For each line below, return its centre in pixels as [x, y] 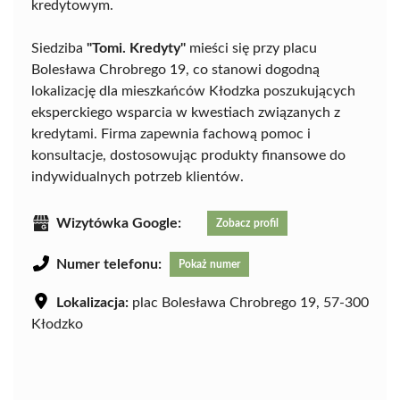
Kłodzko [57, 324]
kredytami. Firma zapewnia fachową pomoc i [171, 133]
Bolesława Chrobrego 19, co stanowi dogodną [175, 69]
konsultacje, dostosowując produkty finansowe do [188, 155]
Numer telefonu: [109, 264]
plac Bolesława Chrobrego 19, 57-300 [249, 302]
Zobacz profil [247, 223]
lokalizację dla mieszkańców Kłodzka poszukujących [193, 91]
